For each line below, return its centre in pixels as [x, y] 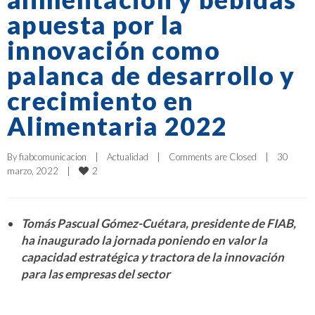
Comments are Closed [213, 156]
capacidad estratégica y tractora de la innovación [153, 257]
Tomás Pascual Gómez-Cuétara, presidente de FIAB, [159, 223]
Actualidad [128, 156]
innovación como [114, 50]
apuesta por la [96, 24]
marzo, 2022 [37, 171]
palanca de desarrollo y [151, 75]
